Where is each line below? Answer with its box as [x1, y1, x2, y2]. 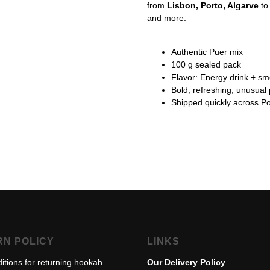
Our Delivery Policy [147, 257, 225, 268]
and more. [147, 13, 186, 24]
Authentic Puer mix [171, 47, 243, 57]
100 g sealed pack [171, 60, 241, 70]
